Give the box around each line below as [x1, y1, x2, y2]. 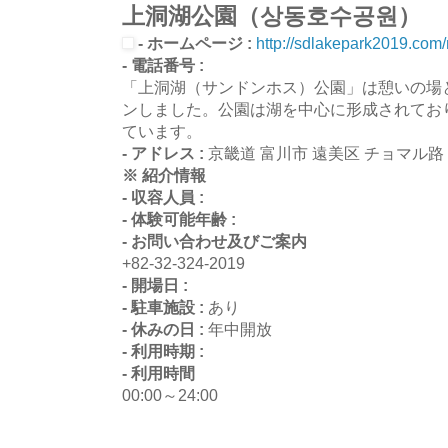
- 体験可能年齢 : [122, 209, 236, 228]
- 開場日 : [122, 275, 188, 294]
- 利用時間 [122, 363, 195, 382]
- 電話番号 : [122, 55, 204, 74]
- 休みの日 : [122, 319, 208, 338]
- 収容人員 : [122, 187, 204, 206]
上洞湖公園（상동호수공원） [122, 3, 421, 29]
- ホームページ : [134, 33, 256, 52]
